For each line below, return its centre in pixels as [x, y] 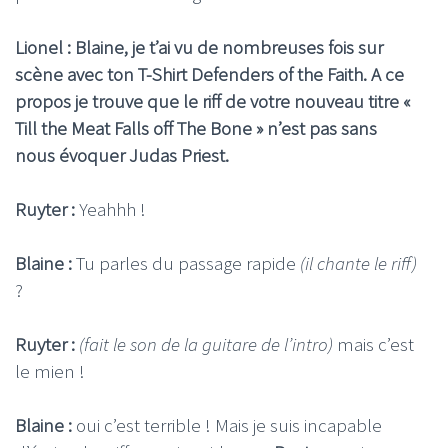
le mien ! [50, 370]
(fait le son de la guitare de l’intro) [204, 343]
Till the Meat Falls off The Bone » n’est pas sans [196, 127]
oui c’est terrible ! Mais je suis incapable [227, 424]
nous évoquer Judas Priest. [122, 154]
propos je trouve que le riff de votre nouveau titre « [213, 100]
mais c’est [373, 343]
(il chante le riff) [358, 262]
